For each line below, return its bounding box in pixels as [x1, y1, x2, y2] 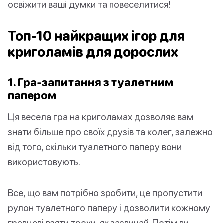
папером [8, 88, 56, 102]
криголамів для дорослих [8, 44, 178, 60]
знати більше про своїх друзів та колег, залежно [8, 126, 213, 138]
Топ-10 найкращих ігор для [8, 28, 185, 44]
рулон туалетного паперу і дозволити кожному [8, 202, 210, 214]
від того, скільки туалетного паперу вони [8, 141, 182, 153]
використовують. [8, 156, 80, 168]
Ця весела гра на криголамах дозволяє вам [8, 111, 193, 123]
